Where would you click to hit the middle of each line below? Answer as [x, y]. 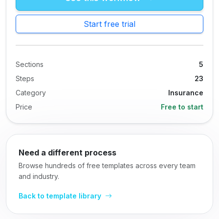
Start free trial [109, 24]
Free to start [182, 107]
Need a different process [67, 153]
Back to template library [61, 196]
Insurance [186, 93]
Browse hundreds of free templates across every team [107, 165]
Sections [30, 64]
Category [31, 93]
